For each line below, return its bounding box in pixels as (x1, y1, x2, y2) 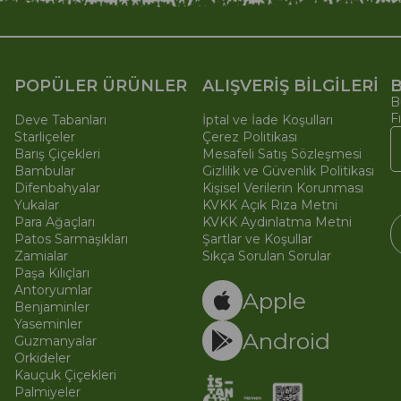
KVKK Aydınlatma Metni (201, 214, 352, 231)
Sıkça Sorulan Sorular (201, 248, 331, 265)
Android (242, 327, 330, 354)
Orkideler (13, 350, 71, 367)
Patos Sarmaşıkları (13, 231, 128, 248)
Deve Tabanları (13, 112, 107, 129)
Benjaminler (13, 299, 90, 316)
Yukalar (13, 197, 59, 214)
